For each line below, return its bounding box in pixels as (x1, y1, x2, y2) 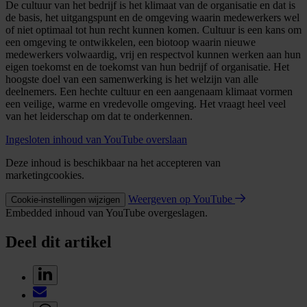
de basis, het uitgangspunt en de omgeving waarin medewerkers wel (5, 12, 299, 24)
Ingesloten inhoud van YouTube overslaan (5, 134, 187, 146)
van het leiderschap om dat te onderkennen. (5, 110, 193, 123)
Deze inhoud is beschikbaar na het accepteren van (5, 157, 221, 169)
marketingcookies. (5, 169, 84, 182)
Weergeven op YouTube (128, 193, 235, 206)
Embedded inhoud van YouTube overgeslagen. (5, 207, 208, 219)
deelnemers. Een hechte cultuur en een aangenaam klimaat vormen (5, 86, 293, 98)
